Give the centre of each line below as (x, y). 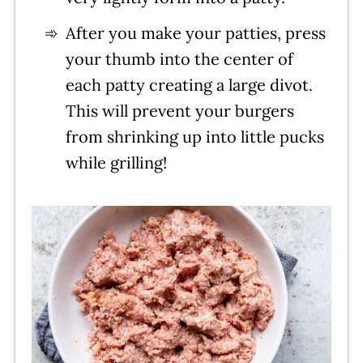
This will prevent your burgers (179, 111)
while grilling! (116, 163)
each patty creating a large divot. (189, 85)
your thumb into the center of (179, 59)
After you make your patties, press (195, 33)
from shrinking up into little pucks (194, 137)
